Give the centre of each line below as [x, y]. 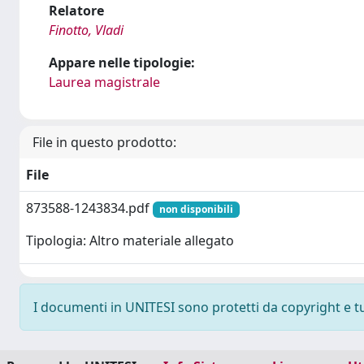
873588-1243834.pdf [89, 208]
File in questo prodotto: [104, 142]
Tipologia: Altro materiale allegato [130, 241]
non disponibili [196, 209]
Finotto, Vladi [86, 30]
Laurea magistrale [104, 82]
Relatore [76, 11]
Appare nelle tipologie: [122, 63]
